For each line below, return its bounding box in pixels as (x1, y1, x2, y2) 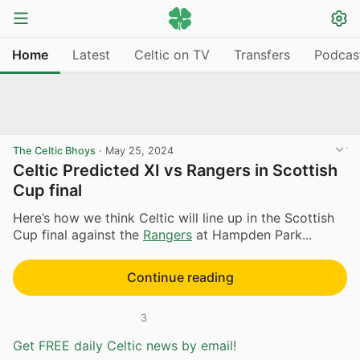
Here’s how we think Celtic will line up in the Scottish (13, 209, 334, 226)
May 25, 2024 (105, 145, 174, 157)
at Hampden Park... (192, 226, 312, 243)
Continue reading (126, 268, 234, 285)
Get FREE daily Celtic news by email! (13, 337, 236, 354)
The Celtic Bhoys (13, 145, 96, 157)
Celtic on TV (134, 46, 210, 63)
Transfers (234, 46, 290, 63)
